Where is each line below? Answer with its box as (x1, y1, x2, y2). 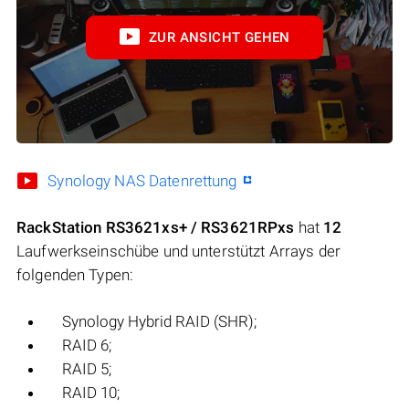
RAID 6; (62, 336, 111, 355)
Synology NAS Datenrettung (47, 172, 237, 191)
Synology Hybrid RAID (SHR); (62, 312, 257, 331)
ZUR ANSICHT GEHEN (149, 29, 290, 47)
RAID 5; (62, 360, 111, 379)
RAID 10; (62, 383, 120, 403)
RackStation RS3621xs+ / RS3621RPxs (16, 218, 295, 237)
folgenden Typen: (16, 266, 134, 285)
